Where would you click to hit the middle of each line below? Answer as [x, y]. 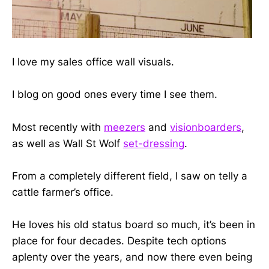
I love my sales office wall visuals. [93, 62]
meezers [125, 127]
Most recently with [58, 127]
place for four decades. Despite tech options [119, 240]
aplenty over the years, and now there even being [132, 257]
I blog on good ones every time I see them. [115, 95]
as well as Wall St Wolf [68, 143]
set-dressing [154, 143]
